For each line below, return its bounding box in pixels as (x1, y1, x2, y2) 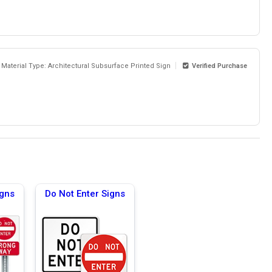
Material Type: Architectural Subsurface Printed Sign (1, 61, 171, 70)
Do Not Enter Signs (45, 188, 125, 199)
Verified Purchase (188, 61, 247, 70)
